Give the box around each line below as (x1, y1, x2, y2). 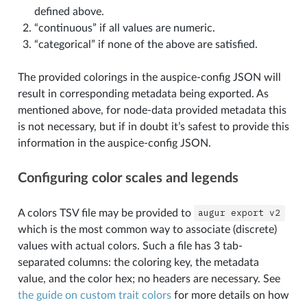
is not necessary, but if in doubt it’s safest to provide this (17, 121, 289, 132)
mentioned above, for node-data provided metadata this (17, 104, 286, 116)
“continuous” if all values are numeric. (34, 22, 215, 34)
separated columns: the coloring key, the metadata (17, 256, 259, 268)
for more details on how (171, 289, 289, 301)
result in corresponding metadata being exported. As (17, 88, 269, 99)
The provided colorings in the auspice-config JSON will (17, 71, 281, 83)
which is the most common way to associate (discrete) (17, 223, 277, 235)
